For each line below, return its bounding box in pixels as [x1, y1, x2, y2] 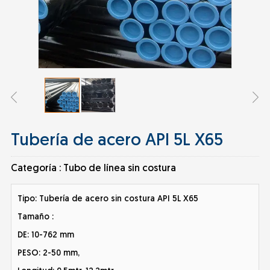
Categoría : [10, 164, 63, 174]
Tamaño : [17, 213, 54, 222]
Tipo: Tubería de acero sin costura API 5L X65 [17, 195, 198, 204]
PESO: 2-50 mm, [17, 249, 80, 258]
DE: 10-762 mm [17, 231, 74, 240]
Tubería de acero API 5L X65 [10, 133, 223, 149]
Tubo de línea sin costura [63, 164, 176, 174]
